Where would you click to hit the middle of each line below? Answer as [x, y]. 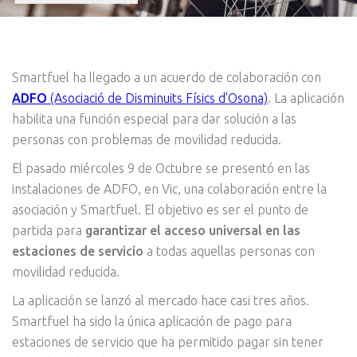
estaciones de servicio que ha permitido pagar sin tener [168, 342]
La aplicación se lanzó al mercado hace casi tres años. [161, 301]
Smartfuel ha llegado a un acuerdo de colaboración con [167, 78]
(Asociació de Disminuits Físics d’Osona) [157, 98]
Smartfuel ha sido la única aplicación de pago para [152, 322]
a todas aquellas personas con [229, 251]
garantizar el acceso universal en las [193, 231]
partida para [49, 231]
